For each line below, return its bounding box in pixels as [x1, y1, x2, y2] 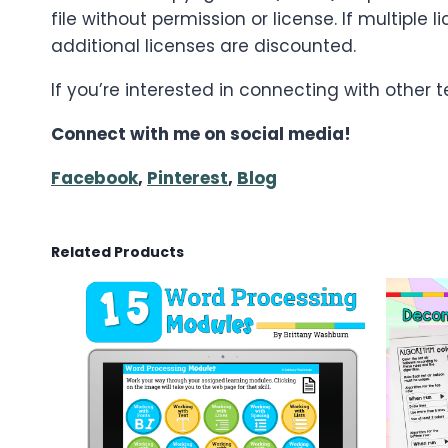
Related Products [51, 241, 184, 262]
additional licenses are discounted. [51, 33, 356, 58]
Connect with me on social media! [51, 121, 351, 146]
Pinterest [147, 165, 228, 190]
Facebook [51, 165, 138, 190]
